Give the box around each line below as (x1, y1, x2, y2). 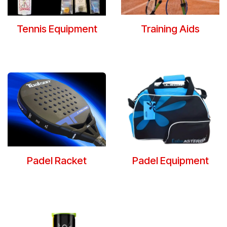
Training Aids (141, 23, 200, 35)
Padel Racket (27, 154, 87, 167)
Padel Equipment (132, 154, 209, 167)
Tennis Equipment (16, 23, 97, 35)
